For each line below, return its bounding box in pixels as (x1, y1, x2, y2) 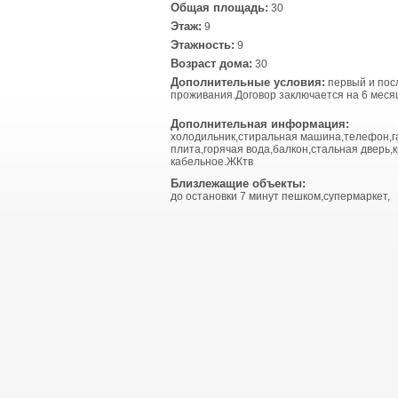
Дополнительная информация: (171, 117, 349, 131)
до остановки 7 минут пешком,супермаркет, (171, 190, 390, 203)
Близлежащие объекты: (171, 177, 306, 190)
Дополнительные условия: (171, 76, 325, 89)
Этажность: (171, 38, 235, 52)
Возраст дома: (171, 57, 252, 70)
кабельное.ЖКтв (171, 155, 253, 168)
